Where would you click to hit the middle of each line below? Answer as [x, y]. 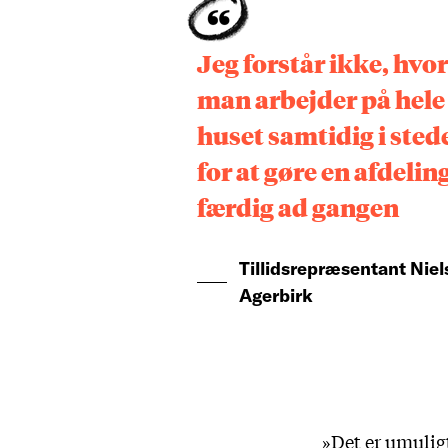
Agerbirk [276, 294]
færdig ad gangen [298, 206]
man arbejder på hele [321, 98]
